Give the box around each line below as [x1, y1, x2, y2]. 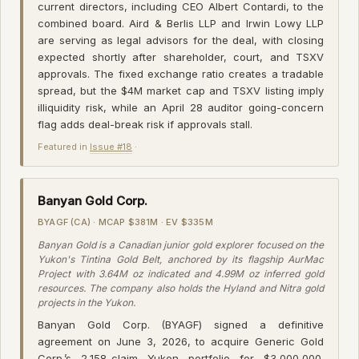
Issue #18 [90, 140, 132, 152]
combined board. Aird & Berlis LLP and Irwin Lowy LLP [38, 16, 324, 30]
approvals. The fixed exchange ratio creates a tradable [38, 67, 324, 80]
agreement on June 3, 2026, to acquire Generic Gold [38, 334, 324, 348]
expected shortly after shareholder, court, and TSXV [38, 50, 324, 63]
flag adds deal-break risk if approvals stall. [38, 117, 252, 131]
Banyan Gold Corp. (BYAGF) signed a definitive [38, 317, 324, 331]
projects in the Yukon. [38, 296, 135, 309]
